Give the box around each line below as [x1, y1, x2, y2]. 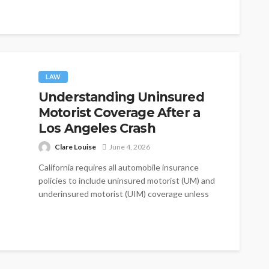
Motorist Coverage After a [38, 104, 201, 120]
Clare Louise [55, 142, 96, 151]
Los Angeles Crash [38, 120, 156, 136]
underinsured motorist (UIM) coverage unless [38, 188, 209, 199]
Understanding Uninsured [38, 89, 204, 104]
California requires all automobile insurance [38, 162, 199, 172]
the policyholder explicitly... [38, 201, 139, 212]
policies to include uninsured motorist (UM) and [38, 175, 215, 186]
